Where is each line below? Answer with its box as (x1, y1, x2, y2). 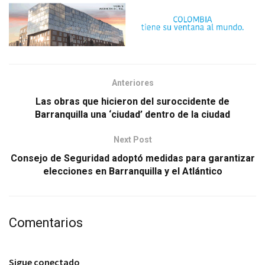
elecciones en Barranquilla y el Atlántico (43, 165, 222, 177)
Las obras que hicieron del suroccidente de (35, 95, 230, 107)
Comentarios (9, 215, 83, 230)
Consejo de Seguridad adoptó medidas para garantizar (10, 152, 255, 164)
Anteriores (111, 77, 154, 88)
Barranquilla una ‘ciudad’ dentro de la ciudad (35, 108, 230, 120)
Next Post (113, 134, 152, 144)
